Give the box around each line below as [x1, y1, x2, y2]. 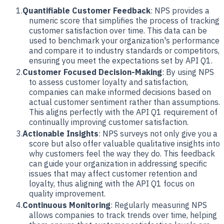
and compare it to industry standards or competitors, [29, 45, 219, 55]
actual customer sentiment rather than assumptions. [29, 96, 220, 107]
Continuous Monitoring [22, 199, 110, 210]
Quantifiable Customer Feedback [22, 5, 150, 15]
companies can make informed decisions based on [29, 86, 211, 97]
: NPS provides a [150, 5, 209, 15]
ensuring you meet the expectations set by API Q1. [29, 55, 212, 65]
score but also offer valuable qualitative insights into [29, 138, 220, 148]
